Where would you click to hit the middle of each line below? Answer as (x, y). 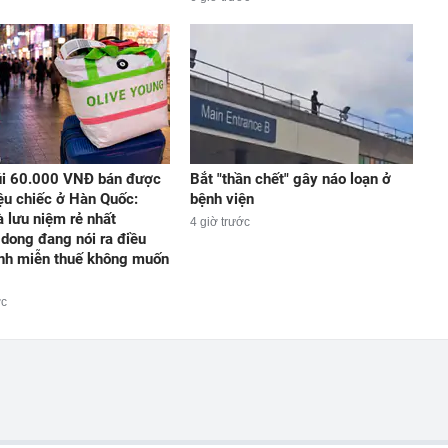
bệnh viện (221, 198)
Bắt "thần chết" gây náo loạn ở (290, 178)
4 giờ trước (219, 221)
